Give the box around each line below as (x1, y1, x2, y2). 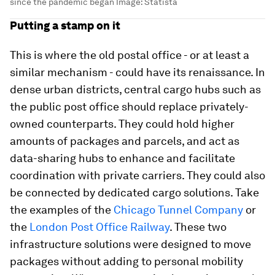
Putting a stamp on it (10, 19, 120, 33)
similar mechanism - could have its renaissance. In (10, 66, 265, 79)
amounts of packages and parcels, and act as (10, 134, 239, 148)
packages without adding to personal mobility (10, 255, 243, 268)
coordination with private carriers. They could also (10, 169, 265, 182)
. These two (169, 220, 227, 234)
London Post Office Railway (29, 220, 169, 234)
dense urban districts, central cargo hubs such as (10, 83, 261, 96)
